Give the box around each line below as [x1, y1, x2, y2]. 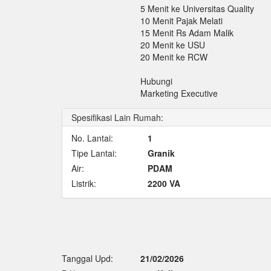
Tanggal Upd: [62, 252, 113, 265]
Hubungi [140, 75, 172, 88]
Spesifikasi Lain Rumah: [71, 111, 163, 124]
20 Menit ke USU [140, 39, 205, 51]
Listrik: [71, 177, 96, 190]
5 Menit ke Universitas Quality [140, 2, 254, 15]
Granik [148, 147, 175, 160]
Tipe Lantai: [71, 147, 117, 160]
